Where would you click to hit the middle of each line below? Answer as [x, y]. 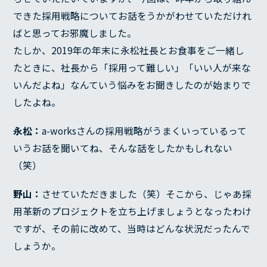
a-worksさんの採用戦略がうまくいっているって [145, 131]
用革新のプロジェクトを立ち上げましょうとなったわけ [133, 211]
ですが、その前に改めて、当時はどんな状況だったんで [132, 228]
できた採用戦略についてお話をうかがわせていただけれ [133, 16]
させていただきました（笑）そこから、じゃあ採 [147, 194]
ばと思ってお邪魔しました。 [75, 33]
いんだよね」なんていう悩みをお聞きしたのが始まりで [132, 85]
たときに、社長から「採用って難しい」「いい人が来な [132, 68]
